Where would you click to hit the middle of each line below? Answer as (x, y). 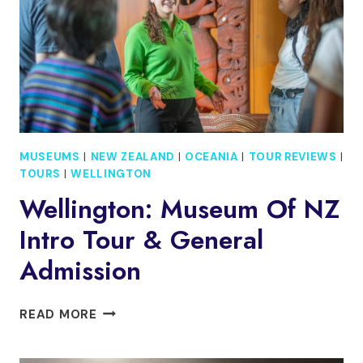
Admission (80, 270)
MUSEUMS (50, 157)
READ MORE (58, 314)
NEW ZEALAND (132, 157)
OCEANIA (211, 157)
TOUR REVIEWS (293, 157)
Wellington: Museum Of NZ (179, 209)
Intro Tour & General (141, 239)
